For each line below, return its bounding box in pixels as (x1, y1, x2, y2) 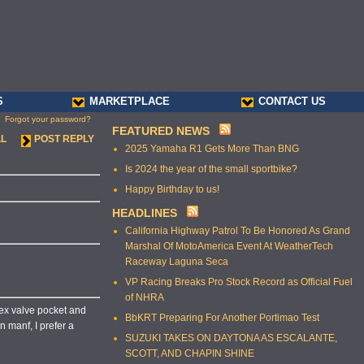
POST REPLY (34, 133, 94, 145)
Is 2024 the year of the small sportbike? (125, 163, 297, 175)
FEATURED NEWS (112, 124, 210, 137)
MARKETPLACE (89, 95, 170, 107)
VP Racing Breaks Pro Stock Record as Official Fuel (125, 276, 353, 288)
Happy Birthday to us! (125, 184, 219, 195)
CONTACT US (258, 95, 326, 107)
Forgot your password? (5, 115, 91, 124)
